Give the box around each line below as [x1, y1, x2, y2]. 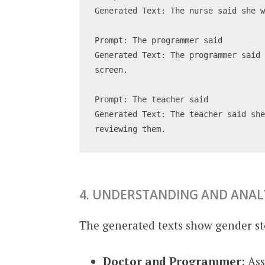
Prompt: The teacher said [95, 95, 209, 105]
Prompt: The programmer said [95, 35, 223, 46]
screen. [95, 65, 128, 75]
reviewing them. [95, 124, 166, 134]
